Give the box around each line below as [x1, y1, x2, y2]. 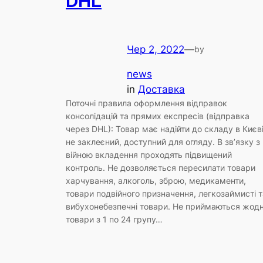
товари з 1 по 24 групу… [66, 214, 163, 225]
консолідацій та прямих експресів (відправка [66, 111, 249, 122]
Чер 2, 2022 [127, 43, 184, 55]
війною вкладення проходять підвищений [66, 150, 232, 160]
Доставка [138, 83, 185, 96]
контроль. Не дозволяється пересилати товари [66, 163, 255, 173]
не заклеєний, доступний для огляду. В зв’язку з [66, 137, 260, 147]
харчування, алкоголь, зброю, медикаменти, [66, 176, 246, 186]
